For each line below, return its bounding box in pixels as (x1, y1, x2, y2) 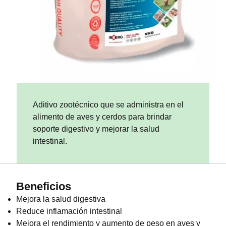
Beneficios (16, 180, 71, 193)
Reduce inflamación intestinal (16, 206, 122, 215)
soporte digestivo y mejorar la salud (33, 124, 160, 133)
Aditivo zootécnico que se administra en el (33, 100, 184, 109)
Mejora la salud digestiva (16, 194, 105, 203)
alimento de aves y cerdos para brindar (33, 112, 172, 121)
